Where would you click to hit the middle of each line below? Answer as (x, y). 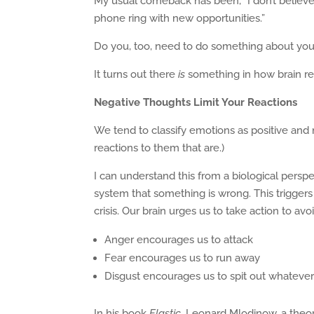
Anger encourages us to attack (179, 240)
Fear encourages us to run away (183, 258)
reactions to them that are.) (159, 148)
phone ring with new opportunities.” (180, 18)
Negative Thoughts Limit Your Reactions (196, 102)
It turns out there (136, 74)
